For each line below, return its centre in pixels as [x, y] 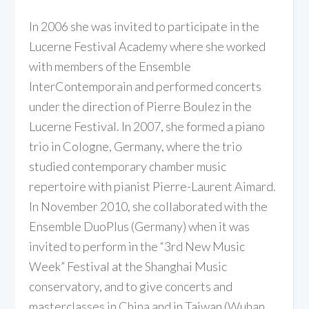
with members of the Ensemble [110, 66]
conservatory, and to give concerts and [131, 286]
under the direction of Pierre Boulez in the [141, 106]
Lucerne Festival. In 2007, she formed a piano [147, 126]
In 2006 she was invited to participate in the [144, 26]
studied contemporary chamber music [128, 166]
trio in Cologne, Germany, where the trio [136, 146]
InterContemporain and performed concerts [146, 86]
